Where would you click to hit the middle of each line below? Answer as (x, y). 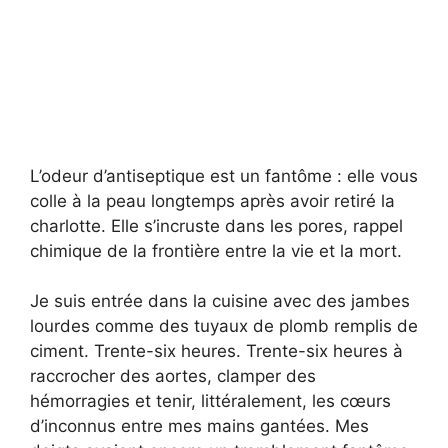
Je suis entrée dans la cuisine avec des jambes (220, 301)
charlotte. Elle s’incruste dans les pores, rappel (216, 225)
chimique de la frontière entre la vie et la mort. (216, 250)
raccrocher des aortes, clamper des (173, 376)
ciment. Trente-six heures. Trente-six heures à (216, 351)
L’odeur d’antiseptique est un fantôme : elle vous (224, 175)
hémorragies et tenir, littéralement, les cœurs (210, 401)
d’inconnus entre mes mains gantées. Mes (199, 426)
